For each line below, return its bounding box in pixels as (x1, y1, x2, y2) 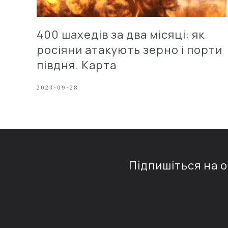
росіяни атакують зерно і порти (37, 42, 222, 58)
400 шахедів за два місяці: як (37, 26, 205, 42)
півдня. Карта (37, 57, 117, 73)
